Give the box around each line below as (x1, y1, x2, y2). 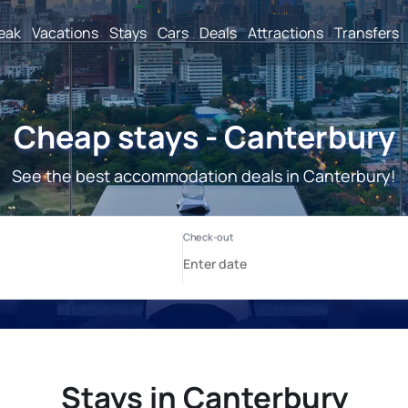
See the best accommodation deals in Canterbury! (12, 165, 396, 187)
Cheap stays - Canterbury (13, 116, 395, 158)
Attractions (248, 22, 323, 43)
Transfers (334, 22, 399, 43)
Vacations (32, 22, 98, 43)
